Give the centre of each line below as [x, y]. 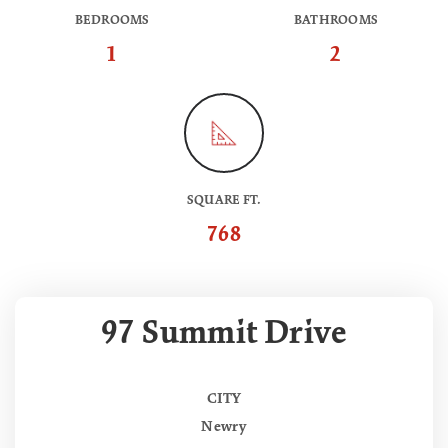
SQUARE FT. [224, 200]
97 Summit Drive [224, 334]
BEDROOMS [112, 20]
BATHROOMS [336, 20]
